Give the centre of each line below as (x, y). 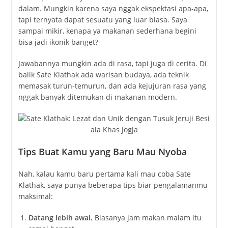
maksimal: (35, 196)
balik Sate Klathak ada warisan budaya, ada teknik (103, 75)
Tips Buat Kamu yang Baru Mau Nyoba (102, 152)
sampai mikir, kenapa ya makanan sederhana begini (107, 31)
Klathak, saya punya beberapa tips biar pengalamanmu (113, 185)
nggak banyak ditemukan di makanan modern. (97, 97)
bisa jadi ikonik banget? (58, 42)
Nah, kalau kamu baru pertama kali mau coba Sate (104, 174)
